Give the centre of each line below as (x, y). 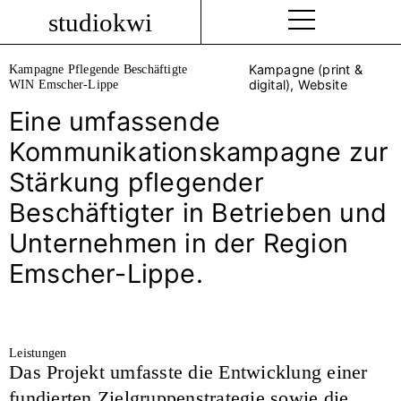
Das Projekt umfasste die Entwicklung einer (188, 372)
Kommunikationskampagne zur (199, 152)
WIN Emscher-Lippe (64, 84)
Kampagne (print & (305, 69)
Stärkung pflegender (137, 182)
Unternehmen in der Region (179, 243)
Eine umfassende (115, 121)
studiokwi (100, 22)
